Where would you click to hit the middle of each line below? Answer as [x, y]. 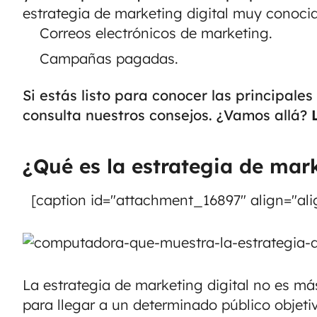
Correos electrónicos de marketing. [156, 33]
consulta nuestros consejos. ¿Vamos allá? [167, 115]
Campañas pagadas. [109, 58]
